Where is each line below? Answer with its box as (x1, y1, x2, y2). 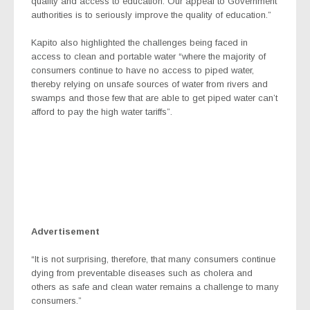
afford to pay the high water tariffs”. (31, 106, 172, 117)
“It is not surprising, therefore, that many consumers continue (31, 253, 275, 264)
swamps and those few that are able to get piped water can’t (31, 92, 277, 103)
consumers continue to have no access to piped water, (31, 64, 254, 75)
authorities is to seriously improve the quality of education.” (31, 9, 271, 20)
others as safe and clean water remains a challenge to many (31, 281, 279, 292)
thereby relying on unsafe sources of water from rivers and (31, 78, 268, 89)
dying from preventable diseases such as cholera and (31, 267, 253, 278)
